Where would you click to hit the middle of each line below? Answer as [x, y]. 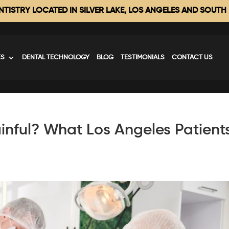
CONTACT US [192, 57]
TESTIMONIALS [143, 57]
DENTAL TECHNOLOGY [56, 57]
